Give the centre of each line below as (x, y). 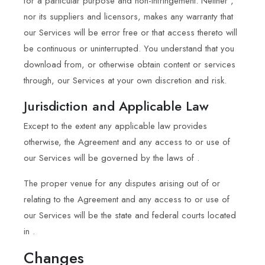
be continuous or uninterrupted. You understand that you (129, 48)
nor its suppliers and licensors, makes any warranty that (128, 16)
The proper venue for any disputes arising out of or (122, 183)
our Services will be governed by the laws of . (112, 158)
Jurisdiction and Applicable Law (116, 106)
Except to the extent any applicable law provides (115, 126)
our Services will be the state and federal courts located (130, 215)
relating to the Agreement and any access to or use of (127, 199)
